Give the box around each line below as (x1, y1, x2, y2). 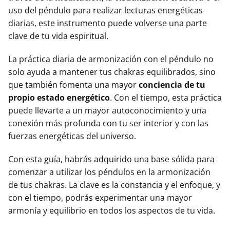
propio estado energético (8, 92, 110, 104)
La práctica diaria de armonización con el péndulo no (8, 53, 214, 65)
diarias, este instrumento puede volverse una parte (8, 17, 207, 29)
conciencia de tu (139, 79, 205, 91)
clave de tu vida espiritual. (8, 30, 108, 42)
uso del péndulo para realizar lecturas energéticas (8, 5, 203, 16)
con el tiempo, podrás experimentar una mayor (8, 192, 192, 204)
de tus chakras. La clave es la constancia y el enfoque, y (8, 179, 220, 191)
